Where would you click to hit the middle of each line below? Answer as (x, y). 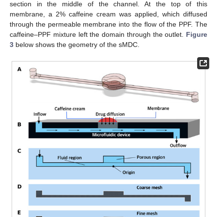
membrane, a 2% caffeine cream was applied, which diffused (108, 14)
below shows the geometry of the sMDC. (77, 45)
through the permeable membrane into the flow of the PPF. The (108, 24)
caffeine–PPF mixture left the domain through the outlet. (98, 35)
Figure (197, 35)
